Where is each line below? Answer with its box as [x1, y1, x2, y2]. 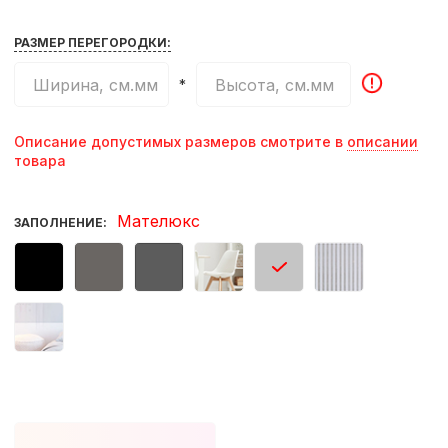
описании [346, 133, 418, 150]
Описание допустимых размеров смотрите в [13, 133, 347, 150]
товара [13, 152, 66, 169]
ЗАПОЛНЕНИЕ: [13, 215, 107, 230]
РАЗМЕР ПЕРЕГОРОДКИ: [13, 35, 171, 50]
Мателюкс [116, 211, 200, 231]
